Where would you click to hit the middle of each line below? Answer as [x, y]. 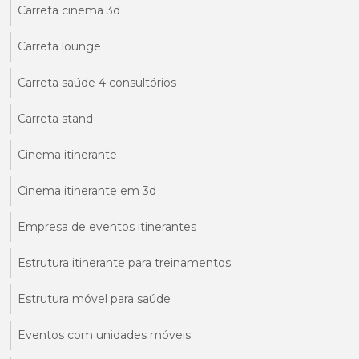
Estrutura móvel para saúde [94, 299]
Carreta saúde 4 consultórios [97, 83]
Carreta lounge [59, 47]
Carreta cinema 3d [69, 11]
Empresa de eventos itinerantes [107, 227]
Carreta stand [55, 119]
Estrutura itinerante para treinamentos [124, 263]
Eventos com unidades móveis [104, 335]
